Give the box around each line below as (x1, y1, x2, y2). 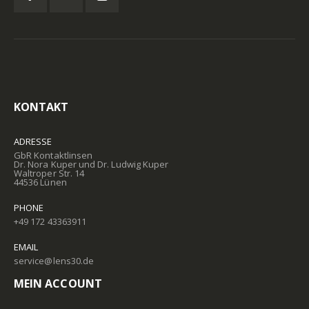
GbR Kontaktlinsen (14, 148, 93, 161)
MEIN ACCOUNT (14, 275, 102, 291)
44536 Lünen (14, 175, 67, 188)
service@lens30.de (14, 254, 94, 267)
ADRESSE (14, 134, 52, 148)
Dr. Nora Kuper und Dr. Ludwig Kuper (14, 157, 169, 170)
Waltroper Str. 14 (14, 166, 85, 179)
